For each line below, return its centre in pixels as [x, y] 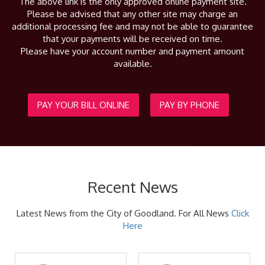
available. [132, 64]
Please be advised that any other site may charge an [132, 14]
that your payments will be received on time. [132, 39]
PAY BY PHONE [189, 105]
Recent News [132, 187]
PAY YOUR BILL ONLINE [83, 105]
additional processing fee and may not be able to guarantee [132, 26]
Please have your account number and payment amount [132, 51]
